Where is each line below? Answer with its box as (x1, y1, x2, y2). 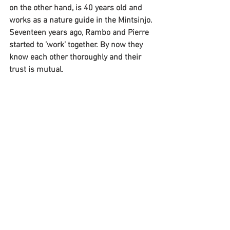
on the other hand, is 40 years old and (9, 3, 144, 13)
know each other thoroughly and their (9, 52, 143, 63)
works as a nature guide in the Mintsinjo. (9, 15, 155, 26)
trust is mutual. (9, 65, 64, 75)
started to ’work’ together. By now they (9, 40, 145, 50)
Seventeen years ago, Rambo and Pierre (9, 28, 151, 38)
